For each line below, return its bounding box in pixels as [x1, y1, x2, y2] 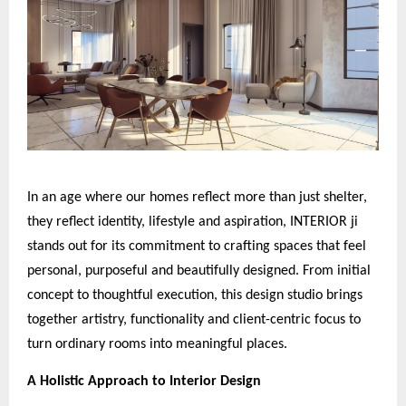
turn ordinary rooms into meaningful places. [27, 336, 287, 352]
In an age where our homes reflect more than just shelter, [27, 189, 367, 205]
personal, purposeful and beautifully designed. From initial [27, 263, 371, 278]
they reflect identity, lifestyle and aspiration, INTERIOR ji [27, 214, 358, 229]
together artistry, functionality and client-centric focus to [27, 312, 361, 327]
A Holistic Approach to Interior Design [27, 373, 261, 389]
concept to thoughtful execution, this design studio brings [27, 287, 362, 303]
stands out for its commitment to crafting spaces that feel [27, 238, 366, 254]
